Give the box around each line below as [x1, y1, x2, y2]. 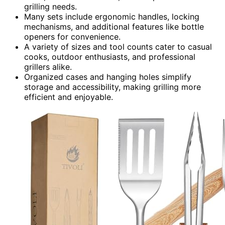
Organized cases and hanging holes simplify [24, 71, 191, 82]
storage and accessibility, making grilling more [24, 81, 201, 92]
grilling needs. [24, 1, 77, 12]
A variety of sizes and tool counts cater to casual [24, 41, 212, 52]
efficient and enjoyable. [24, 91, 113, 102]
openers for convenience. [24, 31, 121, 42]
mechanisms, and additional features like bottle [24, 21, 204, 32]
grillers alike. [24, 61, 72, 72]
